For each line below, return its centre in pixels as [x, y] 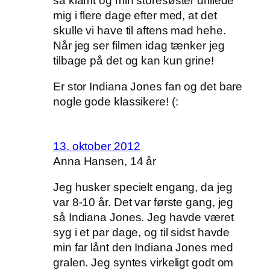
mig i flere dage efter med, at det [135, 15]
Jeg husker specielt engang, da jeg [143, 187]
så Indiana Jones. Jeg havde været [143, 218]
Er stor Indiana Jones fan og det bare [148, 87]
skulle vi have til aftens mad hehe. [140, 30]
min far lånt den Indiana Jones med [143, 248]
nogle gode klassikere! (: [116, 102]
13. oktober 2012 [97, 146]
